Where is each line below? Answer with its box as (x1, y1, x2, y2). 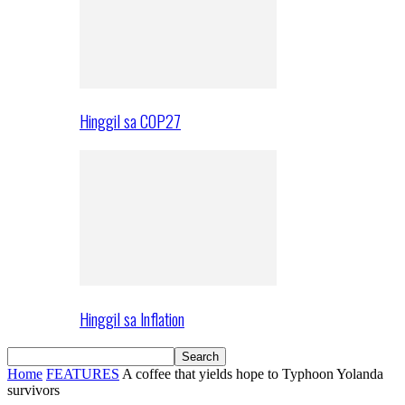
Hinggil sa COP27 (80, 108, 181, 134)
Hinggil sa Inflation (80, 306, 184, 331)
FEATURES (46, 366, 119, 382)
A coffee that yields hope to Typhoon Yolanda (122, 366, 383, 382)
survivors (7, 382, 60, 399)
